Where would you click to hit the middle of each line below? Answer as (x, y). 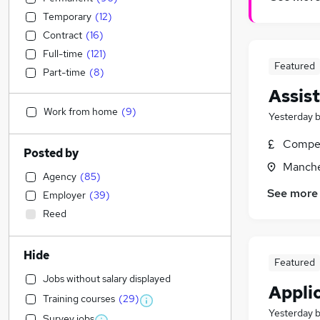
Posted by (51, 153)
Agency (60, 176)
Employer (64, 195)
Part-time (64, 72)
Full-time (63, 54)
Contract (62, 35)
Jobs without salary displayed (107, 279)
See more (292, 194)
